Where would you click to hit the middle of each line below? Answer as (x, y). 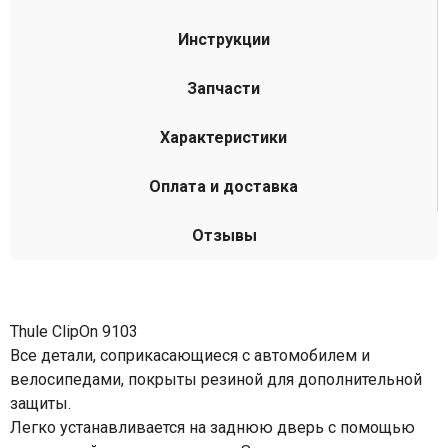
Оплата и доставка (223, 186)
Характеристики (223, 137)
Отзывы (224, 235)
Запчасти (223, 88)
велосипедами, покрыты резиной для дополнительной (216, 379)
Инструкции (223, 39)
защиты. (40, 403)
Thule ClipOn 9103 (74, 331)
